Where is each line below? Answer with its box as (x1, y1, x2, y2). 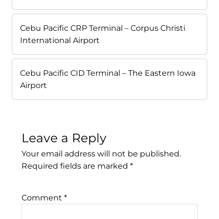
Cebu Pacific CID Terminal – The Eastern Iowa (20, 68, 196, 78)
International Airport (20, 36, 100, 45)
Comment (22, 193, 64, 203)
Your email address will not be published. (22, 149, 181, 159)
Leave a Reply (22, 131, 107, 146)
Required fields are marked (22, 161, 130, 171)
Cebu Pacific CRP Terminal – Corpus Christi (20, 23, 185, 33)
